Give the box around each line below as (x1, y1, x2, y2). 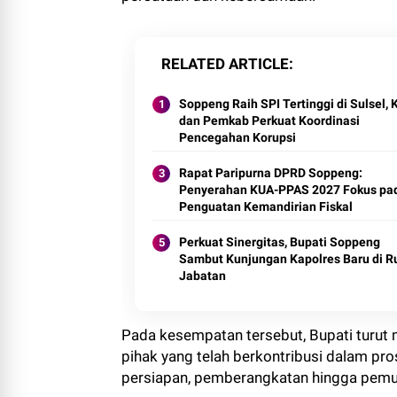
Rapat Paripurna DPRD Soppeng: (179, 166, 362, 180)
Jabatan (179, 269, 226, 283)
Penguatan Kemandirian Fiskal (179, 199, 353, 214)
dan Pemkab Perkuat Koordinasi (179, 113, 360, 128)
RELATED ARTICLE (161, 55, 289, 73)
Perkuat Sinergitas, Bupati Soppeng (179, 235, 380, 249)
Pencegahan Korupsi (179, 130, 296, 144)
